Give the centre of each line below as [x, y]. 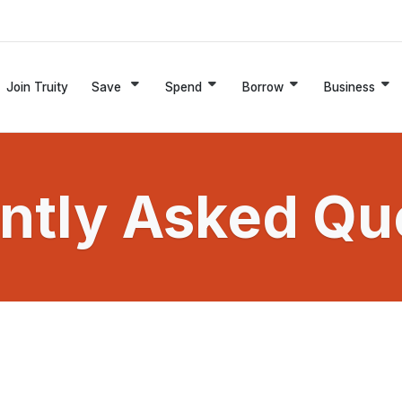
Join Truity [37, 87]
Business [350, 87]
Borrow [263, 87]
